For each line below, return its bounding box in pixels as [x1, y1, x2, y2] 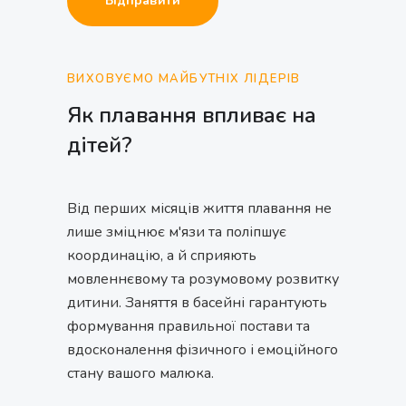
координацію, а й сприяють [67, 245, 256, 266]
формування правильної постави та [67, 315, 310, 336]
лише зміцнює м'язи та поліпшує [67, 221, 286, 242]
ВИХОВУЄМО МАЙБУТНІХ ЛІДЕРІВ [67, 70, 301, 87]
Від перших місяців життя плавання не [67, 198, 332, 218]
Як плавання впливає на [67, 100, 316, 130]
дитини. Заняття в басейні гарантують [67, 292, 327, 313]
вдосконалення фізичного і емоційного [67, 339, 338, 360]
